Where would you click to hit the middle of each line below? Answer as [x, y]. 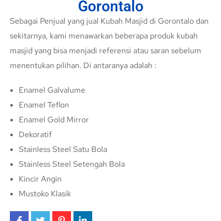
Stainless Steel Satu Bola [63, 149]
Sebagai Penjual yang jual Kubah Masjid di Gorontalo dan [109, 21]
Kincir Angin [40, 179]
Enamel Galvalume [52, 90]
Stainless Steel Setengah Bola [72, 164]
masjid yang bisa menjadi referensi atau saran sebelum [106, 51]
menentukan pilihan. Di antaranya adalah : [83, 66]
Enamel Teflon [44, 105]
